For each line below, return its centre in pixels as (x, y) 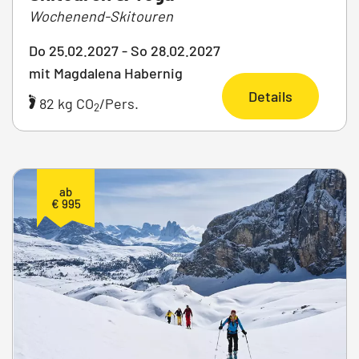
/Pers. (119, 103)
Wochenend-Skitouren (101, 16)
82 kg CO (65, 103)
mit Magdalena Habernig (106, 73)
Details (270, 96)
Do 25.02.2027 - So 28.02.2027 (125, 50)
